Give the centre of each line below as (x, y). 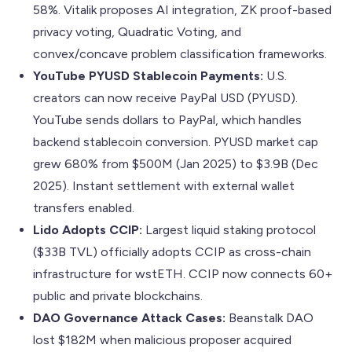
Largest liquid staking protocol (229, 229)
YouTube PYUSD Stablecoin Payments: (148, 75)
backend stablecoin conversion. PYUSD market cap (176, 141)
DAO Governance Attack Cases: (129, 317)
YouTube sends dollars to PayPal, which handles (167, 119)
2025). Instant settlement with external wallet (164, 185)
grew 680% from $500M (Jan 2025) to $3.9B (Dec (176, 163)
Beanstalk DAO (269, 317)
